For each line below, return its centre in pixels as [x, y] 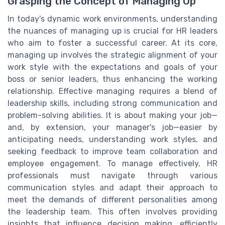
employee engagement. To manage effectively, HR [113, 164]
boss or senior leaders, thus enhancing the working [113, 79]
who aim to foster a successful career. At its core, [113, 43]
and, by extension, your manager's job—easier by [113, 128]
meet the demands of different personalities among [113, 200]
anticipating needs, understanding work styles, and [113, 140]
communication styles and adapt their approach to [113, 188]
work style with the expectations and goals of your [113, 67]
